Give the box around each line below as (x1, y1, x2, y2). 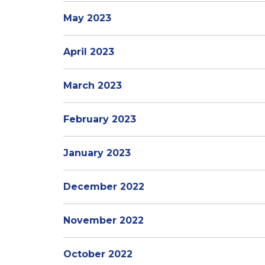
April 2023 (63, 46, 114, 57)
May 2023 (63, 12, 111, 24)
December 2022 (63, 181, 144, 192)
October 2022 (63, 248, 132, 260)
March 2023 (63, 80, 122, 91)
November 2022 (63, 215, 144, 226)
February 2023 (63, 114, 136, 125)
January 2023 (63, 147, 131, 159)
